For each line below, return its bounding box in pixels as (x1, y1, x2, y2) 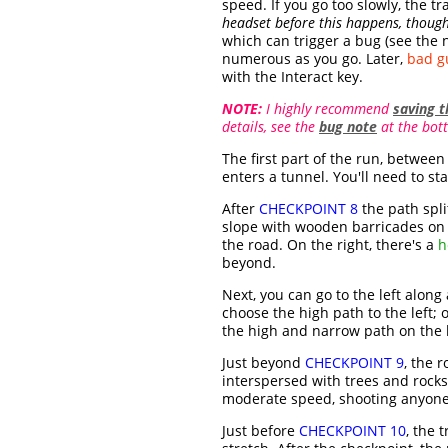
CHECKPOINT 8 (259, 199, 358, 219)
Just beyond (222, 353, 305, 373)
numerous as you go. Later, (222, 49, 407, 69)
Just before (222, 421, 299, 441)
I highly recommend (262, 99, 393, 119)
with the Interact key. (222, 67, 363, 87)
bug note (319, 117, 377, 137)
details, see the (222, 117, 319, 137)
